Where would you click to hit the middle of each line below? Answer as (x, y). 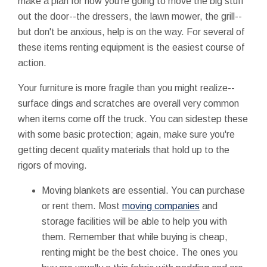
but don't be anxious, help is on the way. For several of (131, 32)
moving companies (161, 206)
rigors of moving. (52, 165)
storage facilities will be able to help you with (134, 221)
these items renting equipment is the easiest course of (131, 47)
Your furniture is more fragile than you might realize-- (126, 88)
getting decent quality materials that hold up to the (124, 150)
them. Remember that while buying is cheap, (135, 237)
